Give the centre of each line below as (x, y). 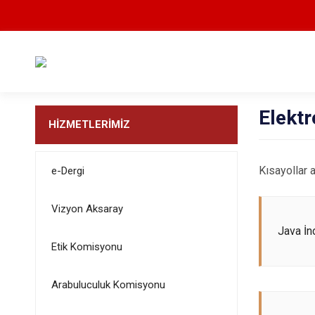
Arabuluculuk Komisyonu (108, 285)
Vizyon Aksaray (87, 209)
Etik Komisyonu (86, 247)
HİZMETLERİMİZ (89, 124)
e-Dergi (67, 171)
